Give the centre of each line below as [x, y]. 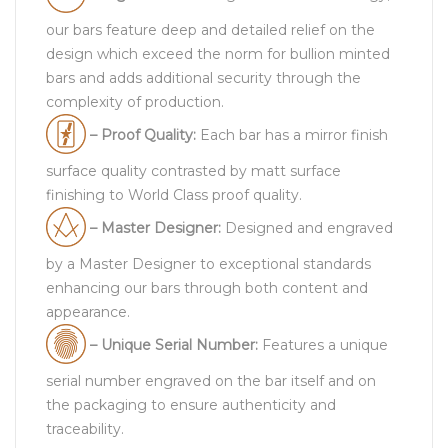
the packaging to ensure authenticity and [191, 404]
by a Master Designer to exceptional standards [208, 263]
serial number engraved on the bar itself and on [211, 380]
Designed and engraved [309, 227]
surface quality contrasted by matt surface [193, 170]
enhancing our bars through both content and [207, 287]
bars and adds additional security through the [203, 77]
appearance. [88, 311]
